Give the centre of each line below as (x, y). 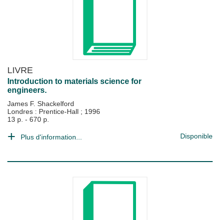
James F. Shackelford (41, 104)
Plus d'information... (51, 137)
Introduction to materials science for (74, 81)
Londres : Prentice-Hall (44, 111)
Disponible (196, 136)
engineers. (27, 90)
